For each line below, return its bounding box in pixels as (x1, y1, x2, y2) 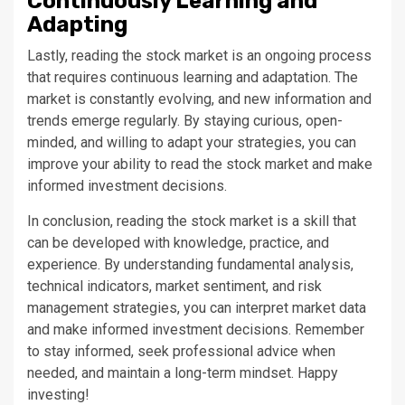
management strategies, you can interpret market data (27, 299, 366, 316)
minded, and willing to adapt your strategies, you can (27, 134, 356, 151)
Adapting (27, 12, 127, 37)
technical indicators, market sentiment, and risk (27, 278, 322, 295)
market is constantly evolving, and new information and (27, 90, 372, 108)
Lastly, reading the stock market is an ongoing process (27, 47, 372, 64)
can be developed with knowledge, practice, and (27, 234, 329, 251)
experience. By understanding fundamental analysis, (27, 256, 353, 273)
